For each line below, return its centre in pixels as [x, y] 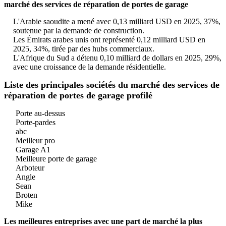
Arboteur [30, 168]
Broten [26, 195]
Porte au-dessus [40, 114]
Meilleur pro [35, 141]
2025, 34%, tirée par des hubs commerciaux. [84, 49]
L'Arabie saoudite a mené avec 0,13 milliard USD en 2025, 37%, [117, 22]
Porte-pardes [36, 123]
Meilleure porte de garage [56, 159]
